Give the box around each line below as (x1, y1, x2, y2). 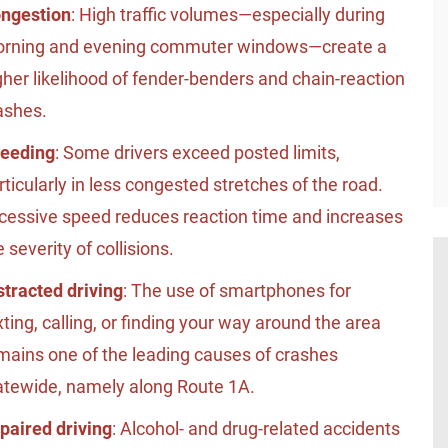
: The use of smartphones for (123, 280, 351, 302)
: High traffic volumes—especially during (71, 4, 385, 26)
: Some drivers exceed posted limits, (55, 142, 340, 164)
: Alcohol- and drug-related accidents (112, 418, 400, 440)
